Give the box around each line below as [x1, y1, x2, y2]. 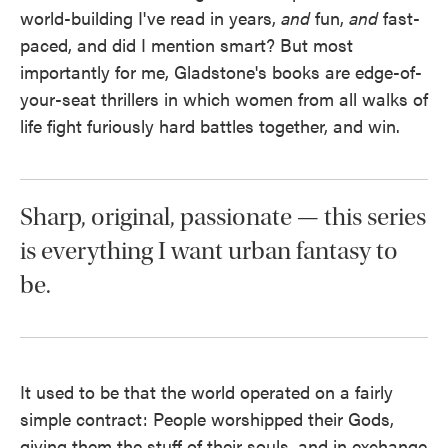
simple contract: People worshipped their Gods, [20, 406, 394, 431]
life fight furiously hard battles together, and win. [20, 113, 400, 138]
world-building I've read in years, [20, 5, 281, 30]
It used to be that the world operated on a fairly [20, 379, 393, 404]
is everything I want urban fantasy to [20, 236, 398, 266]
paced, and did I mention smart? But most [20, 32, 353, 57]
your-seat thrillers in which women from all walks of [20, 86, 428, 111]
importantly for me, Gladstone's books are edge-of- [20, 59, 422, 84]
